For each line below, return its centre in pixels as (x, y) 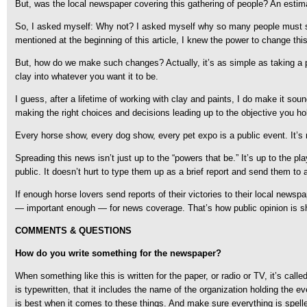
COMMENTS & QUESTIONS (73, 231)
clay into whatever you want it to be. (87, 76)
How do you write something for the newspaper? (118, 253)
